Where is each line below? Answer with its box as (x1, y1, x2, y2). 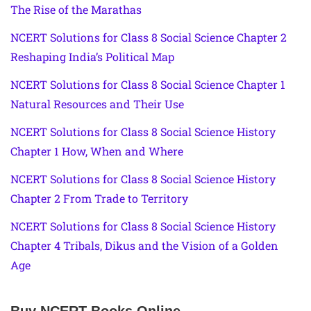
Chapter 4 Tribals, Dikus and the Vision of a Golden (10, 238, 278, 253)
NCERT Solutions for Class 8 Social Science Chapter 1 (10, 77, 285, 92)
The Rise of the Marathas (10, 2, 142, 17)
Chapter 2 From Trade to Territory (10, 191, 188, 206)
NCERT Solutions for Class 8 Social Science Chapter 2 (10, 30, 287, 45)
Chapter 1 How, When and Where (10, 144, 183, 159)
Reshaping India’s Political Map (10, 49, 174, 65)
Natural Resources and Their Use (10, 96, 184, 112)
